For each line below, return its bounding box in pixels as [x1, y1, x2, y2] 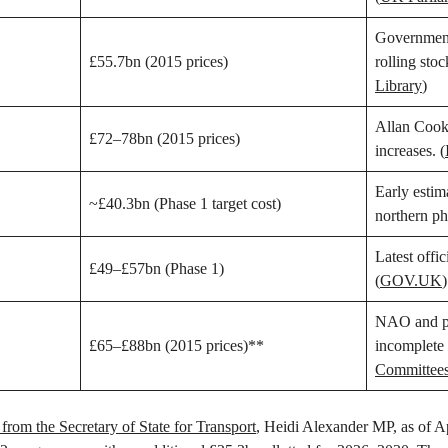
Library [375, 77, 422, 95]
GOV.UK [380, 272, 442, 290]
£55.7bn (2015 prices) [89, 53, 228, 71]
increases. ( [375, 142, 445, 160]
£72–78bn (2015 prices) [89, 130, 240, 148]
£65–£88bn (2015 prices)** [89, 337, 264, 355]
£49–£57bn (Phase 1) [89, 260, 224, 278]
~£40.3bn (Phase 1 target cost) [89, 195, 281, 213]
